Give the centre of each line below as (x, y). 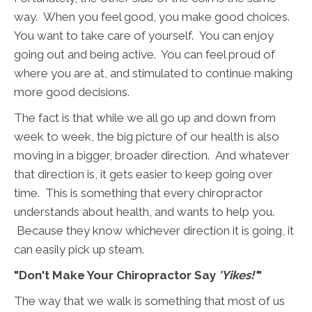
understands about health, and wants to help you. (144, 212)
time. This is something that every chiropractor (139, 193)
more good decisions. (72, 92)
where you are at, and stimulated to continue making (153, 73)
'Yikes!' (238, 275)
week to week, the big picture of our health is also (147, 137)
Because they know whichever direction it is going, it (154, 231)
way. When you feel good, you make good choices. (153, 17)
